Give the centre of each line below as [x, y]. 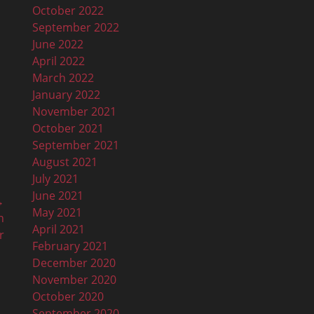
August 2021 [65, 162]
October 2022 [68, 10]
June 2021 [58, 195]
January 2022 [66, 94]
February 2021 [70, 246]
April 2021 [59, 229]
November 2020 [74, 279]
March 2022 [63, 77]
